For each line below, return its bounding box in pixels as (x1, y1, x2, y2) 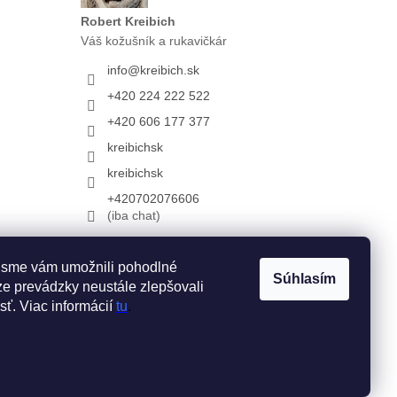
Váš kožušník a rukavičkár (80, 34, 227, 49)
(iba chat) (106, 208, 160, 223)
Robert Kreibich (80, 14, 175, 29)
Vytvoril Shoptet (219, 322, 306, 337)
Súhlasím (273, 271, 336, 286)
